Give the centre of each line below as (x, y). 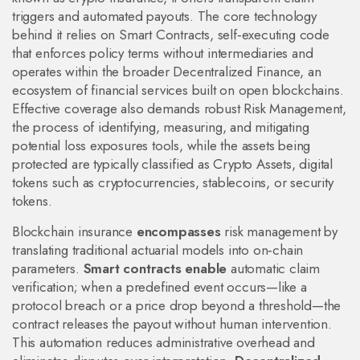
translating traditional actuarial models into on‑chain (158, 250)
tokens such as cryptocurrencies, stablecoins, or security (173, 182)
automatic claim (274, 268)
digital (316, 164)
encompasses (178, 231)
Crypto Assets (252, 164)
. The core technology (253, 16)
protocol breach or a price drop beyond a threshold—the (177, 305)
